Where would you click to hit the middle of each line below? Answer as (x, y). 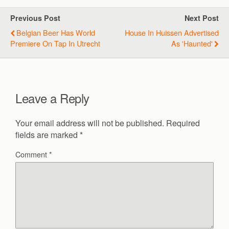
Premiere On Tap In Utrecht (55, 43)
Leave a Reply (52, 98)
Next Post (202, 18)
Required (183, 123)
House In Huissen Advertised (172, 32)
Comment (32, 154)
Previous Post (35, 18)
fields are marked (48, 134)
